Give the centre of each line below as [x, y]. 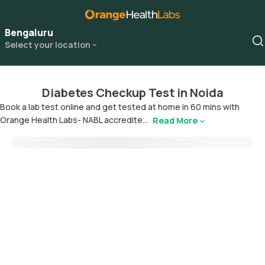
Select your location [48, 45]
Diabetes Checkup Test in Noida [132, 93]
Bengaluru [29, 33]
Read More [175, 121]
